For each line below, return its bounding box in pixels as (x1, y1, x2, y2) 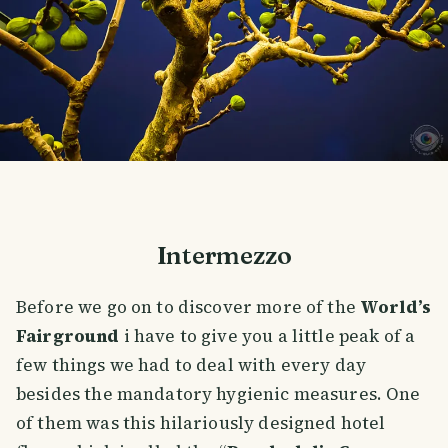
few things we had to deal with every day (16, 353, 367, 378)
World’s (360, 295, 432, 320)
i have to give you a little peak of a (119, 324, 416, 349)
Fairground (16, 324, 120, 349)
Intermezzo (156, 240, 292, 271)
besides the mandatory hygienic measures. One (16, 382, 421, 407)
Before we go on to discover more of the (16, 295, 361, 320)
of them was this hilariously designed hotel (16, 411, 386, 436)
